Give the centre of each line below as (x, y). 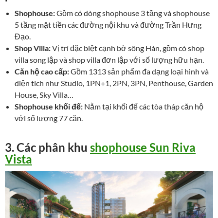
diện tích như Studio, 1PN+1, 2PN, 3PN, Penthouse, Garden (114, 83)
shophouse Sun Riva (143, 147)
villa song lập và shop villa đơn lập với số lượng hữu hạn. (109, 59)
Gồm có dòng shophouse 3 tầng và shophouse (132, 13)
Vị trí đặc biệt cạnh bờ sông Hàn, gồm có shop (127, 48)
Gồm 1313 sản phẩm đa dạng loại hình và (139, 71)
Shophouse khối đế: (49, 106)
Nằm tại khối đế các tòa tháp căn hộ (143, 106)
